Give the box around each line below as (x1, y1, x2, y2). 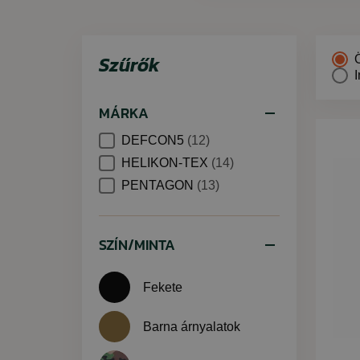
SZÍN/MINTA (99, 234, 175, 256)
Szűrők (99, 51, 160, 79)
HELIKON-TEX (121, 156, 211, 170)
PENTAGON (121, 178, 197, 192)
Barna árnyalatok (143, 319, 240, 333)
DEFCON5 (121, 133, 187, 147)
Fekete (143, 280, 182, 294)
